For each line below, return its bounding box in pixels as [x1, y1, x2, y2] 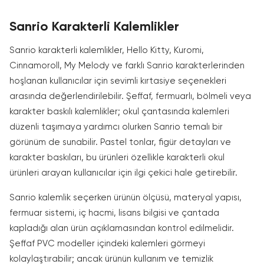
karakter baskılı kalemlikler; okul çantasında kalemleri [9, 107, 229, 116]
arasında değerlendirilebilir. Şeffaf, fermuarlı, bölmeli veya [9, 92, 251, 101]
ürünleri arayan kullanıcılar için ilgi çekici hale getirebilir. [9, 169, 237, 177]
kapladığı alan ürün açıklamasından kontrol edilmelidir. [9, 224, 234, 233]
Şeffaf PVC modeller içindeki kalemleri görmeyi [9, 239, 205, 248]
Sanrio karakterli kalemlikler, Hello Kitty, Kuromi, [9, 46, 204, 55]
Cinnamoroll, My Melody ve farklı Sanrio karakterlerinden [9, 61, 245, 70]
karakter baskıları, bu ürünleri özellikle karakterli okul [9, 153, 225, 162]
